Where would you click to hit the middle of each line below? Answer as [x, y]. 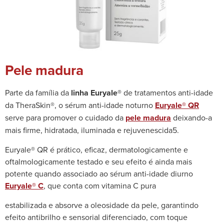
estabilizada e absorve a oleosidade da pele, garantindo [102, 205]
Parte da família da [38, 93]
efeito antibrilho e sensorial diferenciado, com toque [96, 217]
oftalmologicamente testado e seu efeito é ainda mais [98, 161]
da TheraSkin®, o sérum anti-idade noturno [80, 105]
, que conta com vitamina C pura [100, 185]
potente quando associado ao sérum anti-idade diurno [99, 173]
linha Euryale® [96, 93]
